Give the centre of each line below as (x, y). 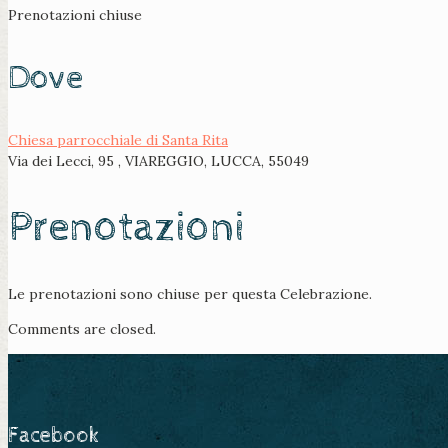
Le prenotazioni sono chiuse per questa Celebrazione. (190, 294)
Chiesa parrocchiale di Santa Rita (118, 140)
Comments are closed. (82, 329)
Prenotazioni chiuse (75, 15)
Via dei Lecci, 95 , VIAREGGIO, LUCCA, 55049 (158, 161)
